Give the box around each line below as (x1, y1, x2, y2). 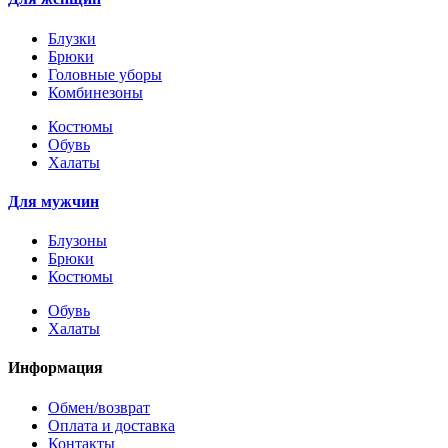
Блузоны (48, 232, 107, 250)
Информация (8, 359, 103, 377)
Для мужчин (8, 192, 99, 210)
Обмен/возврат (48, 398, 150, 416)
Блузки (48, 29, 96, 47)
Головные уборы (48, 65, 162, 83)
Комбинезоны (48, 83, 143, 101)
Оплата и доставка (48, 416, 175, 434)
